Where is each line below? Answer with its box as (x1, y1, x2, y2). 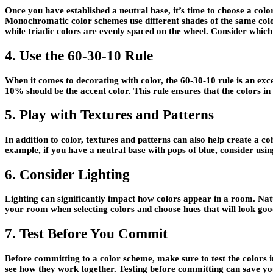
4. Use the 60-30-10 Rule (5, 48, 153, 63)
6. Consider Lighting (5, 166, 130, 182)
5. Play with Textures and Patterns (5, 107, 214, 123)
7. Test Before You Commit (5, 225, 168, 241)
